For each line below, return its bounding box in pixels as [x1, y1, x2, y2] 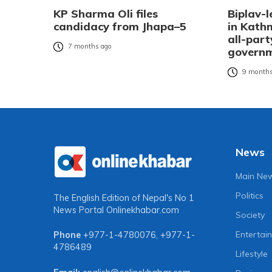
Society [236, 209, 265, 221]
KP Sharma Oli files [53, 7, 158, 21]
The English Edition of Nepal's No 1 [53, 192, 194, 203]
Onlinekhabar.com [106, 204, 179, 216]
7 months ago [68, 42, 112, 51]
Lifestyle [236, 248, 268, 260]
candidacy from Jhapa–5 [53, 19, 186, 34]
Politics [236, 190, 264, 202]
